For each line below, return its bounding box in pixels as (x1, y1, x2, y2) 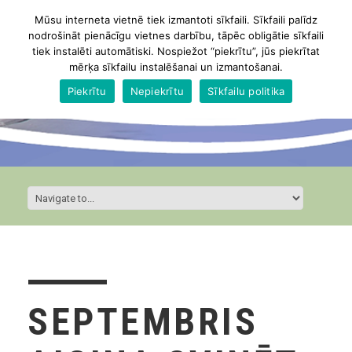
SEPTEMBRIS (27, 299, 258, 345)
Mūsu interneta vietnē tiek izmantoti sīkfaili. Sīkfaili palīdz (35, 13, 317, 26)
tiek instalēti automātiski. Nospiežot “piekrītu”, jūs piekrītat (32, 45, 320, 57)
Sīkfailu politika (207, 84, 285, 97)
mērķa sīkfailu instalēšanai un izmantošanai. (69, 60, 283, 73)
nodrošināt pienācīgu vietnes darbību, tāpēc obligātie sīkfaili (28, 29, 324, 42)
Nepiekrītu (130, 84, 185, 97)
